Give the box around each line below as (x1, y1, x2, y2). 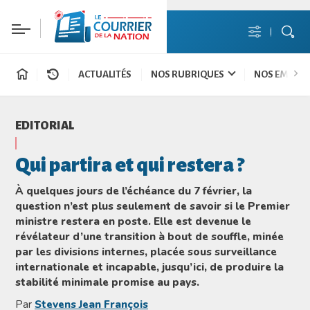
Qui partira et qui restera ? (15, 154, 244, 176)
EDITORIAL (15, 119, 74, 132)
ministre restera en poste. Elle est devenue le (15, 214, 251, 228)
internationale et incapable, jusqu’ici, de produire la (15, 259, 284, 274)
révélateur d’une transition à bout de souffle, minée (15, 229, 284, 244)
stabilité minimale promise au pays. (15, 275, 199, 289)
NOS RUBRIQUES (151, 69, 226, 80)
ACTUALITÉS (78, 69, 131, 80)
